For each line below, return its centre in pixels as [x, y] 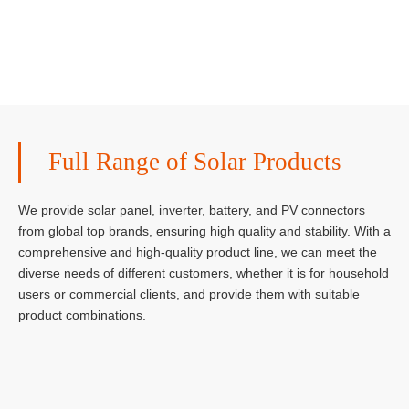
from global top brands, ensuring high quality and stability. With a [204, 231]
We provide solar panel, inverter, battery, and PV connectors [192, 210]
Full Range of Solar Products [195, 162]
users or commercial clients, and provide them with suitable [189, 294]
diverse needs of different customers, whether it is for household [204, 273]
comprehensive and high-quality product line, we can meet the [198, 252]
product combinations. [82, 315]
